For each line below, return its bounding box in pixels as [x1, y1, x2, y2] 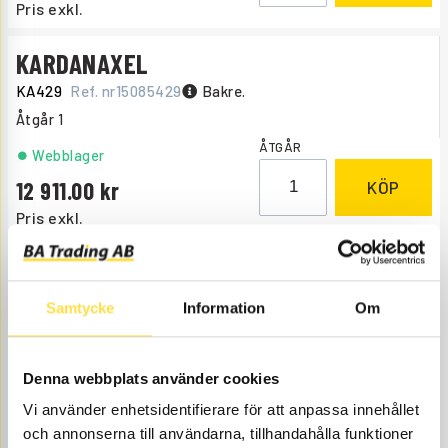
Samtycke [45, 298, 115, 316]
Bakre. [201, 81, 246, 100]
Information [182, 298, 266, 316]
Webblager [32, 146, 105, 164]
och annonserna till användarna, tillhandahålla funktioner [23, 425, 414, 443]
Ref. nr [70, 81, 116, 100]
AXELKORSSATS [16, 405, 173, 438]
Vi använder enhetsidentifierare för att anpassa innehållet [23, 401, 419, 419]
